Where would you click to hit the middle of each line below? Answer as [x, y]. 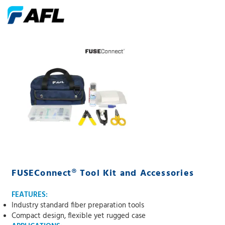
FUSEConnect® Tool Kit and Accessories [103, 174]
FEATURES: [30, 195]
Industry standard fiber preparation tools [78, 205]
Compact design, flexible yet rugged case [79, 216]
